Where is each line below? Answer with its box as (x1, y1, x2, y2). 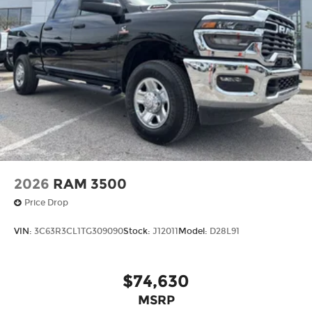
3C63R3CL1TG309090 (34, 226, 123, 236)
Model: (178, 226, 210, 236)
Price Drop (24, 198, 68, 208)
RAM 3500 (53, 175, 127, 192)
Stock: (123, 226, 153, 236)
